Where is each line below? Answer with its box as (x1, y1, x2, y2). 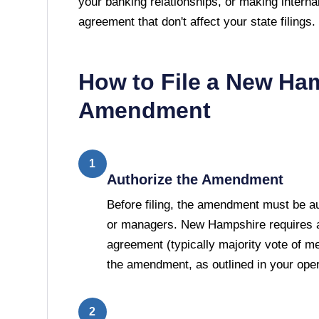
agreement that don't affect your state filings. (78, 14, 315, 28)
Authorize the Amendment (106, 171, 283, 187)
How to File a (78, 68, 226, 95)
